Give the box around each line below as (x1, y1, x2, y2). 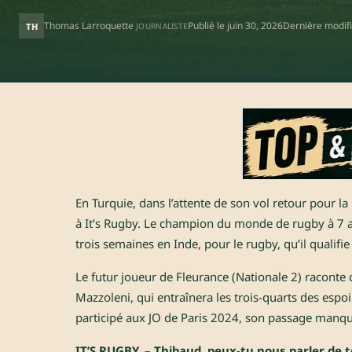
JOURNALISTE (136, 20, 189, 31)
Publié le (188, 19, 228, 32)
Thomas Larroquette (44, 19, 134, 32)
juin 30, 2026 (227, 19, 284, 32)
